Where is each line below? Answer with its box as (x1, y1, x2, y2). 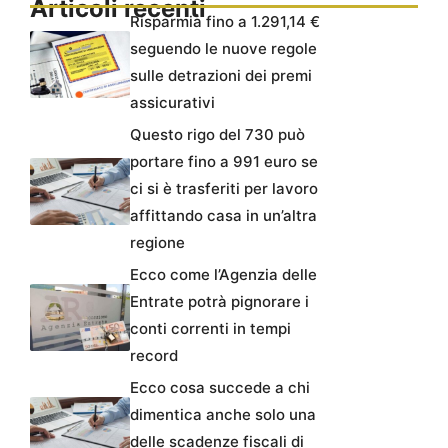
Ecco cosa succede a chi (130, 378, 310, 398)
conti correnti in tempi (130, 319, 291, 339)
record (130, 346, 178, 366)
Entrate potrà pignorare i (130, 292, 309, 312)
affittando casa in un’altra (130, 206, 317, 226)
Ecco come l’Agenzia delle (130, 265, 317, 285)
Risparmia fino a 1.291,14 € (130, 12, 320, 32)
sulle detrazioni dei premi (130, 66, 312, 86)
